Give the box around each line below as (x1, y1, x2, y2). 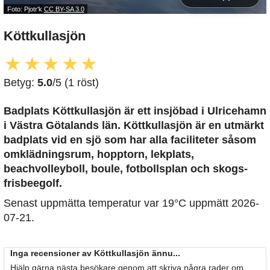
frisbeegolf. (4, 177, 62, 190)
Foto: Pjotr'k (7, 5, 44, 13)
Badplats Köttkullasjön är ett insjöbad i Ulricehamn (4, 105, 266, 118)
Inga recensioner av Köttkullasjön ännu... (10, 248, 180, 259)
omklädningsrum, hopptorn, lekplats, (4, 148, 194, 161)
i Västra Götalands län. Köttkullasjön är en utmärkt (4, 119, 264, 132)
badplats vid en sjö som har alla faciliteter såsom (4, 134, 256, 146)
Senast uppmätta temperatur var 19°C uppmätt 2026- (4, 197, 259, 210)
